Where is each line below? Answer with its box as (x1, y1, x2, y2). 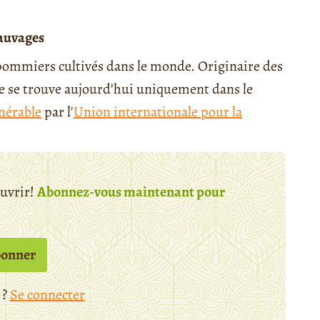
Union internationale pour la (74, 101, 242, 121)
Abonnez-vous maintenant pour (37, 181, 225, 201)
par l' (41, 101, 74, 121)
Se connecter (9, 284, 85, 304)
